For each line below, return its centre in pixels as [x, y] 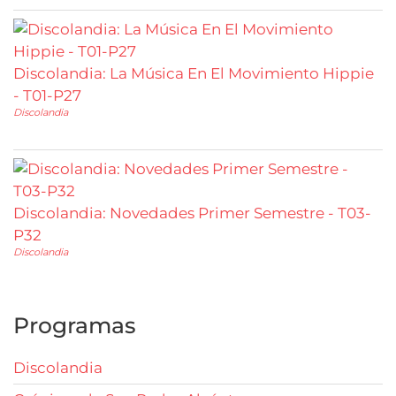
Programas [75, 325]
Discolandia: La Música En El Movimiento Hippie [194, 73]
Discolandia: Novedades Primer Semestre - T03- [192, 213]
